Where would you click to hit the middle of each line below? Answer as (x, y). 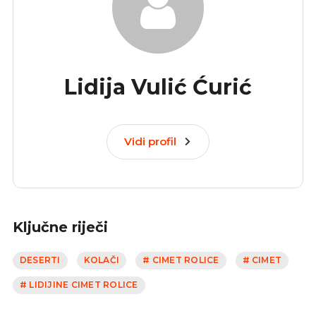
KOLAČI (102, 260)
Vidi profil (150, 141)
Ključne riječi (60, 227)
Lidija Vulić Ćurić (158, 87)
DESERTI (40, 260)
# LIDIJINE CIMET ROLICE (79, 285)
